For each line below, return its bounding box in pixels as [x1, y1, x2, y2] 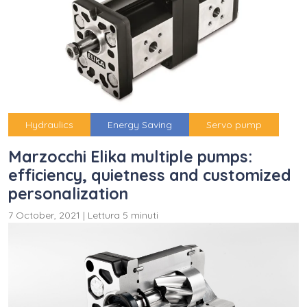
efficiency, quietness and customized [8, 164, 291, 185]
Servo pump [206, 118, 262, 131]
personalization [8, 183, 128, 204]
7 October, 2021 [8, 208, 83, 221]
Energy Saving [108, 118, 172, 131]
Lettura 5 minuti [88, 208, 158, 221]
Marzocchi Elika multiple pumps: [8, 146, 252, 167]
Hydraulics [25, 118, 73, 131]
